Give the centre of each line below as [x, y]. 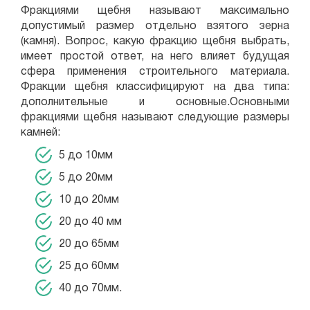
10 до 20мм [89, 200]
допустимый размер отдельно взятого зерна [155, 26]
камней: [40, 133]
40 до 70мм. [90, 289]
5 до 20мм [86, 178]
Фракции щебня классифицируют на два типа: [155, 87]
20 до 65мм [89, 244]
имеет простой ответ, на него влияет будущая [155, 57]
